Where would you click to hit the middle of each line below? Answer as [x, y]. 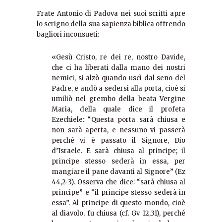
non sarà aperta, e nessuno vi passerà [118, 130]
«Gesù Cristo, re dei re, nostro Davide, [118, 57]
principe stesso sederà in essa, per [118, 162]
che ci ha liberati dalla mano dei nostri [118, 68]
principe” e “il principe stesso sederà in [118, 193]
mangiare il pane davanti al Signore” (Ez [118, 172]
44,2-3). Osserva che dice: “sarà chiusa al [118, 182]
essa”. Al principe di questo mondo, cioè [118, 203]
